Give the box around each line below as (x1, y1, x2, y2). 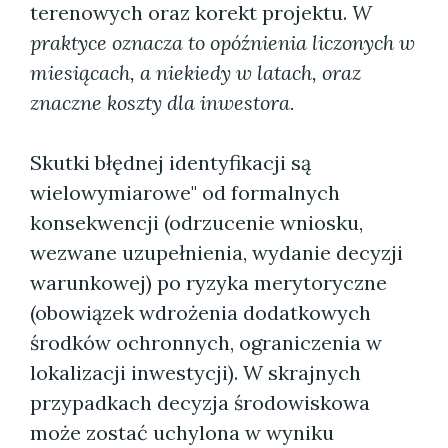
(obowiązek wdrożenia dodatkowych (30, 300, 371, 325)
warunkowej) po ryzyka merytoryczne (30, 270, 387, 295)
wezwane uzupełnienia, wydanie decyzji (30, 240, 403, 265)
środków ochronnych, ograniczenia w (30, 330, 382, 355)
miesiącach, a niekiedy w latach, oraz (30, 60, 361, 85)
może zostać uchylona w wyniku (30, 420, 334, 445)
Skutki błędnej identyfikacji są (30, 150, 311, 175)
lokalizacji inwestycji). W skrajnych (30, 360, 361, 385)
